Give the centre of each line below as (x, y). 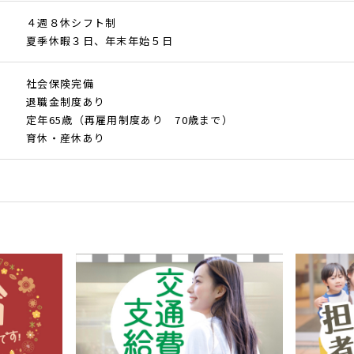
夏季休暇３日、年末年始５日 (100, 41)
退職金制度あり (66, 102)
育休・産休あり (66, 138)
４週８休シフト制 (72, 23)
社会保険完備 (60, 84)
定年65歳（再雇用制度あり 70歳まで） (130, 120)
